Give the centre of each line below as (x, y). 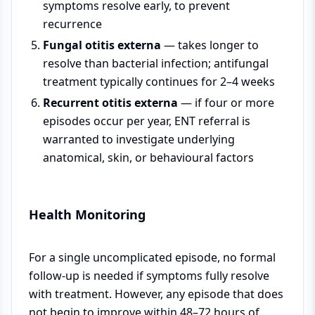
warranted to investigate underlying (139, 139)
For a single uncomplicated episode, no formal (152, 257)
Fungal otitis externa (102, 45)
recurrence (72, 24)
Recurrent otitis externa (110, 102)
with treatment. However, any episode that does (156, 294)
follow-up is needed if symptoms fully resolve (149, 275)
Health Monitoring (87, 214)
